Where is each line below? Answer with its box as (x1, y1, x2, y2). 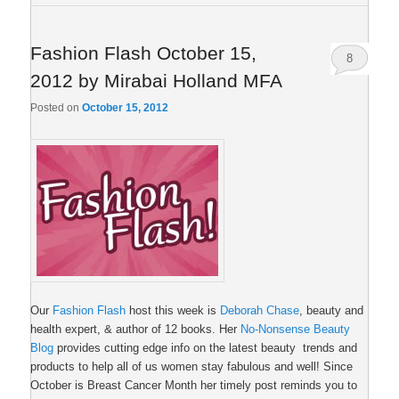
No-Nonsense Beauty (240, 322, 351, 337)
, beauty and (299, 304, 364, 318)
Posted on (30, 101, 83, 114)
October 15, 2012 (82, 101, 169, 114)
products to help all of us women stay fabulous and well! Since (30, 360, 354, 374)
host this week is (129, 304, 221, 318)
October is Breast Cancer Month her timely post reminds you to (30, 379, 358, 393)
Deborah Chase (220, 304, 300, 318)
